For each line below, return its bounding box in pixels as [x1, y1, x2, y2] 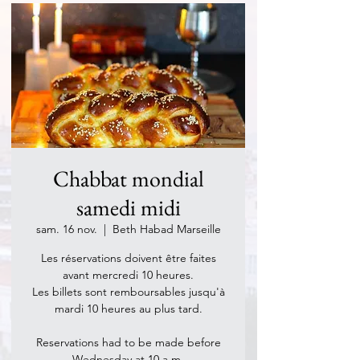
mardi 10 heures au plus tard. [54, 301, 202, 316]
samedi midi [76, 193, 181, 222]
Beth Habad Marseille [112, 222, 221, 236]
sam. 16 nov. [35, 222, 97, 236]
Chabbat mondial [52, 164, 204, 193]
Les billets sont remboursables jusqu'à [31, 284, 225, 299]
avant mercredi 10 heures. [63, 268, 194, 282]
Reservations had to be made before [35, 335, 221, 350]
